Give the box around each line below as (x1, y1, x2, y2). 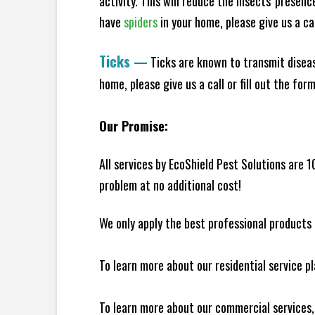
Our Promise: (98, 117, 168, 135)
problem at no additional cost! (98, 176, 241, 194)
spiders (123, 13, 157, 31)
